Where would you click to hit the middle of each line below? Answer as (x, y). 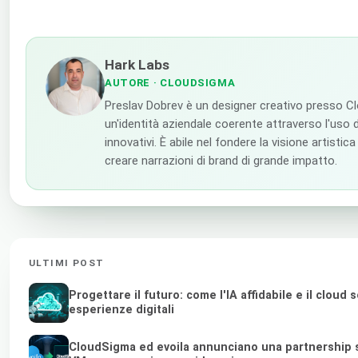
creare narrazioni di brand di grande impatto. (221, 161)
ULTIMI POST (67, 263)
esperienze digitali (121, 309)
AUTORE (127, 83)
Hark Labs (137, 64)
